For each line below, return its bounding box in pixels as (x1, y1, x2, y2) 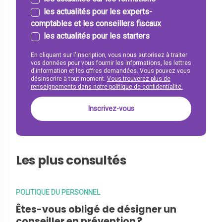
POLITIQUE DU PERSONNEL (16, 188, 100, 196)
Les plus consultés (16, 151, 126, 169)
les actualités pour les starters (44, 31, 150, 41)
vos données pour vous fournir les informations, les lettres (31, 59, 191, 67)
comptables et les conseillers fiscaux (31, 18, 161, 28)
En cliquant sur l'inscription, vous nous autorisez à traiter (31, 52, 187, 59)
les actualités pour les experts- (44, 6, 152, 16)
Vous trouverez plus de (107, 75, 170, 83)
